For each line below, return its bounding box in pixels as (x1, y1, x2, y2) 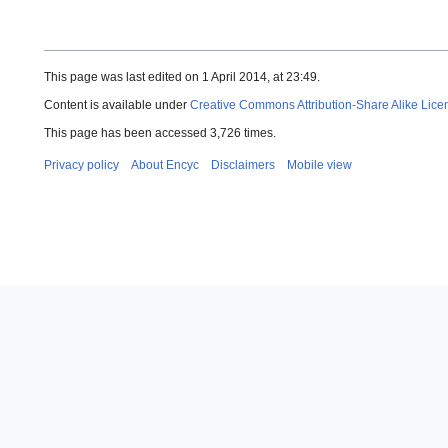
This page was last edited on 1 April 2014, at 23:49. (44, 70, 320, 85)
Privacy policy (44, 158, 119, 173)
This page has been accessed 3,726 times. (44, 126, 276, 141)
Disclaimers (211, 158, 275, 173)
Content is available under (44, 98, 190, 113)
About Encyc (131, 158, 199, 173)
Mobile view (287, 158, 352, 173)
